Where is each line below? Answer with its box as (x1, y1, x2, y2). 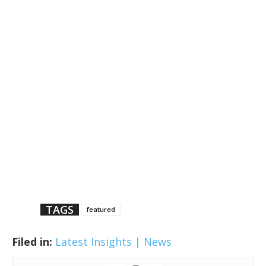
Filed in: (12, 235, 52, 249)
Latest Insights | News (55, 235, 172, 249)
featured (87, 205, 115, 214)
